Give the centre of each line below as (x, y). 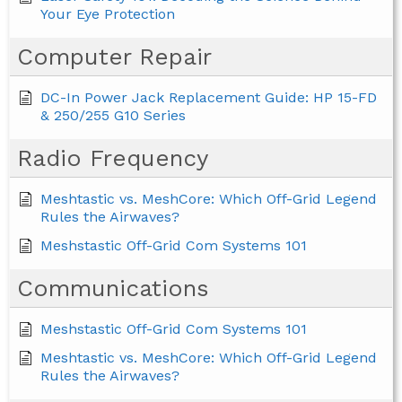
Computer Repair (114, 57)
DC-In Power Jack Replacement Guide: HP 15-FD (209, 98)
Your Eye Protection (108, 14)
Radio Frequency (113, 158)
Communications (113, 288)
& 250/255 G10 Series (113, 116)
